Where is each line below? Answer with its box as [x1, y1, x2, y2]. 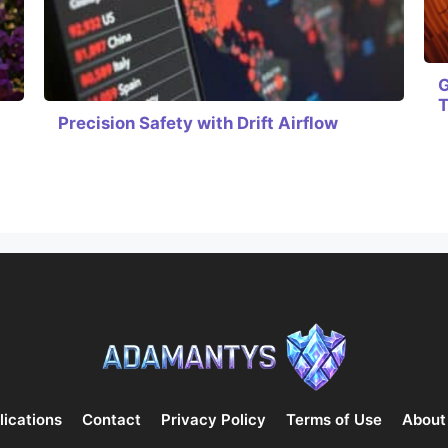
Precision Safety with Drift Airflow [58, 113, 338, 134]
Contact [81, 409, 141, 429]
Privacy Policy [160, 409, 266, 429]
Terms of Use [285, 409, 382, 429]
